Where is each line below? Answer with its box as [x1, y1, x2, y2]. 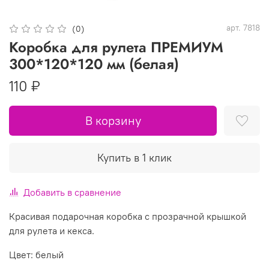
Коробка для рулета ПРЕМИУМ [9, 36, 223, 58]
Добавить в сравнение [23, 186, 121, 198]
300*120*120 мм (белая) [9, 53, 179, 74]
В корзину [85, 113, 141, 128]
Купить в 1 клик [97, 151, 172, 165]
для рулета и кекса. [9, 225, 94, 237]
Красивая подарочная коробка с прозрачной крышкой [9, 210, 246, 222]
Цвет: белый [9, 249, 64, 261]
